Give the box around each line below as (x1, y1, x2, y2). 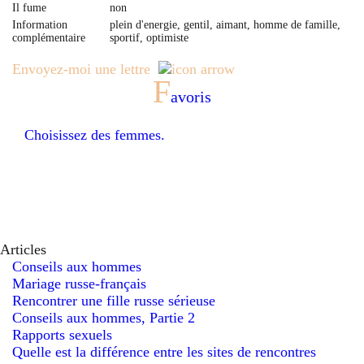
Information (12, 19, 67, 31)
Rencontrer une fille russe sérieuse (12, 292, 215, 309)
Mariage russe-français (12, 275, 146, 292)
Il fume (12, 2, 46, 14)
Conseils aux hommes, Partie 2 (12, 310, 195, 326)
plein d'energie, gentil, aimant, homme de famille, (110, 19, 340, 31)
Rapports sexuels (12, 327, 112, 343)
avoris (171, 88, 211, 106)
